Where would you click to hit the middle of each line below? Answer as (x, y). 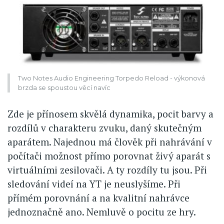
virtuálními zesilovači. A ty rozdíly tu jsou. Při (107, 169)
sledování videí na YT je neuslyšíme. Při (94, 183)
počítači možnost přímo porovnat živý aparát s (109, 155)
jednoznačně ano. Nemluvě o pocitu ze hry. (102, 211)
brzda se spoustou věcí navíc (64, 88)
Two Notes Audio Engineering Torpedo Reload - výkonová (111, 78)
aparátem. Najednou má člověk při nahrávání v (110, 141)
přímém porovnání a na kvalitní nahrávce (98, 197)
